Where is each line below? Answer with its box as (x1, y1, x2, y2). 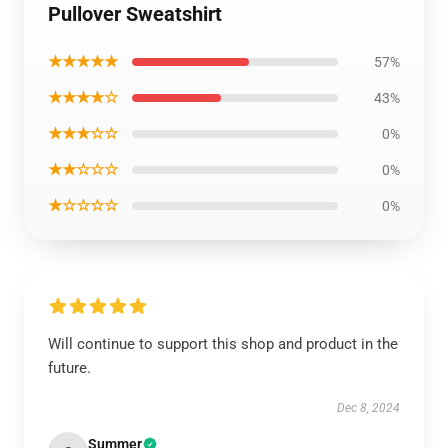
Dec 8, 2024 (337, 401, 400, 415)
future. (48, 359, 91, 377)
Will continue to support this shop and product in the (48, 335, 398, 353)
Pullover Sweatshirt (48, 2, 222, 26)
